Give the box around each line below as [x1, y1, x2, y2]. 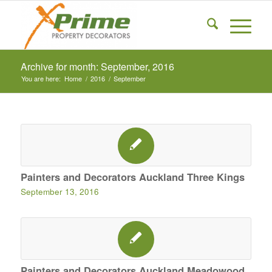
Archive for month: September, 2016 [20, 59, 174, 73]
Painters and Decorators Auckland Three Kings [20, 169, 245, 184]
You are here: [21, 73, 61, 83]
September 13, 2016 [20, 186, 99, 197]
